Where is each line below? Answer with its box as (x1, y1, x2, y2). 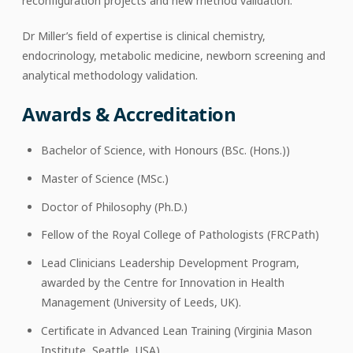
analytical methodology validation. (22, 67, 198, 83)
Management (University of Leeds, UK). (41, 295, 241, 310)
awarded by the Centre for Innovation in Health (41, 275, 284, 291)
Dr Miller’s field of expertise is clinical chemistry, (22, 28, 266, 43)
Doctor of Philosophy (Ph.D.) (41, 199, 188, 214)
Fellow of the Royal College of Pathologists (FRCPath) (41, 227, 319, 243)
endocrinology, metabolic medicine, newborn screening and (22, 47, 325, 63)
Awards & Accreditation (22, 100, 236, 127)
